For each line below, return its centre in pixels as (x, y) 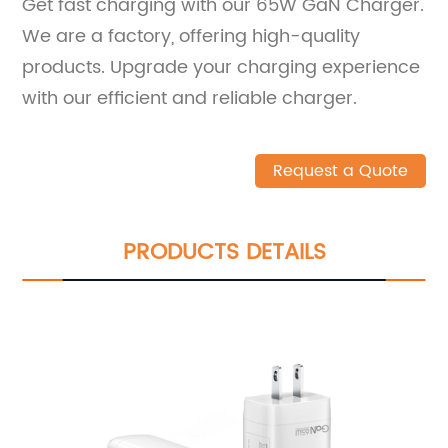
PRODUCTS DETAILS (224, 252)
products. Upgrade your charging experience (221, 67)
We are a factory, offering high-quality (191, 36)
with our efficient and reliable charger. (190, 98)
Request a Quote (340, 170)
